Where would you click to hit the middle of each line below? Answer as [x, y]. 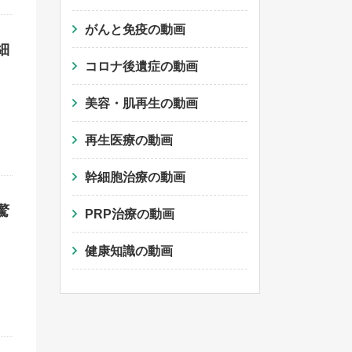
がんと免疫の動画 [135, 30]
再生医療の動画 [129, 141]
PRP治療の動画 [130, 214]
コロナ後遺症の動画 [141, 67]
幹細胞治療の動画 [135, 178]
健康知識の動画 [129, 251]
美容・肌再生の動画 [141, 104]
